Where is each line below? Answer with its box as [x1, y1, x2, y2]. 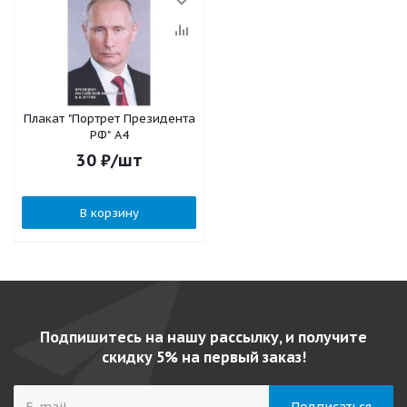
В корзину [79, 204, 139, 221]
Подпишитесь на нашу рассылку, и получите [40, 328, 367, 346]
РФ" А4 [89, 127, 129, 143]
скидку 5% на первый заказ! [101, 348, 306, 366]
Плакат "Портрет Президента [23, 111, 195, 126]
